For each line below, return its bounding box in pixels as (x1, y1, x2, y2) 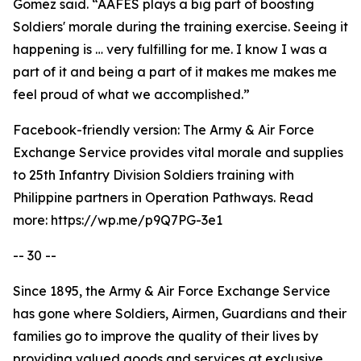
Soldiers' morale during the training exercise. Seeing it (13, 19, 348, 35)
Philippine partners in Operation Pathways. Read (13, 189, 313, 205)
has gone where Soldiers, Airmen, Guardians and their (13, 305, 346, 322)
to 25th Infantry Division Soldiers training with (13, 167, 294, 183)
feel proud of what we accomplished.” (13, 86, 250, 102)
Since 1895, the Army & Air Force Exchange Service (13, 283, 330, 299)
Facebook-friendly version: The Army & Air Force (13, 122, 314, 138)
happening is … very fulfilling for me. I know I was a (13, 41, 327, 57)
